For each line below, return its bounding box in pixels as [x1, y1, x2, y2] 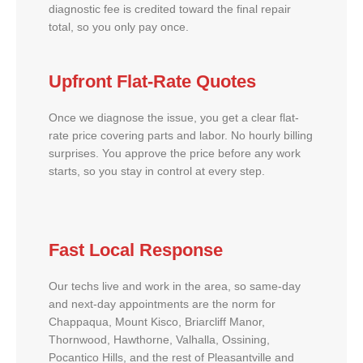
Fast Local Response [49, 239, 223, 260]
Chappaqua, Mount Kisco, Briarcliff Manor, [49, 315, 265, 328]
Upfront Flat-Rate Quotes [49, 70, 256, 92]
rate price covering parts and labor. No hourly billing [49, 129, 313, 142]
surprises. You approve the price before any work [49, 147, 301, 160]
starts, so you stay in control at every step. [49, 164, 265, 177]
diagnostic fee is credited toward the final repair [49, 2, 291, 15]
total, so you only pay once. [49, 20, 189, 33]
